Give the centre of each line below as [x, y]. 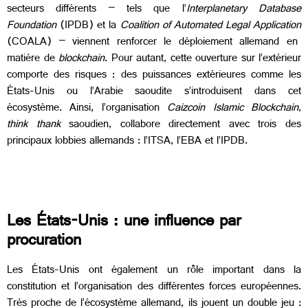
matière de [33, 59]
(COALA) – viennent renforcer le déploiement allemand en [152, 43]
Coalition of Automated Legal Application [210, 26]
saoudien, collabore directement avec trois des [181, 125]
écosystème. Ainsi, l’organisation [83, 109]
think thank [34, 125]
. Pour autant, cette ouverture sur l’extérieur [203, 59]
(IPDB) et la [90, 26]
